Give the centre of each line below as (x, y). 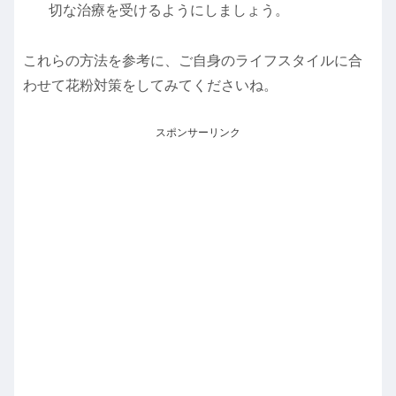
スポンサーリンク (198, 132)
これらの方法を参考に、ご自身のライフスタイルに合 (193, 60)
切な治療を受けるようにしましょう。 (169, 11)
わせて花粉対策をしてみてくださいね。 (150, 85)
